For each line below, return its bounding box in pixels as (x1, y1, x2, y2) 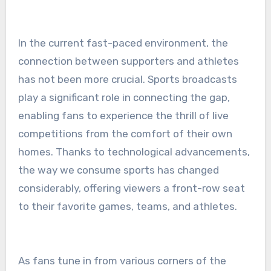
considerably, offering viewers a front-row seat (18, 182, 245, 195)
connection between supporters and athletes (18, 55, 239, 68)
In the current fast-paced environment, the (18, 37, 228, 50)
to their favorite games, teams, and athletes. (18, 200, 237, 213)
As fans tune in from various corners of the (18, 255, 226, 267)
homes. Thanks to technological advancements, (18, 146, 250, 158)
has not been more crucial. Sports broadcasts (18, 73, 237, 86)
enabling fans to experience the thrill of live (18, 109, 229, 122)
